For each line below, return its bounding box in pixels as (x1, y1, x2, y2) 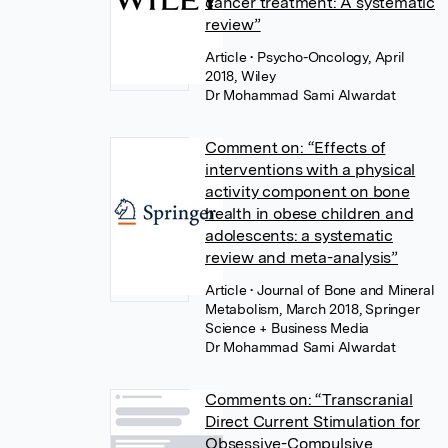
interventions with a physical (205, 160, 416, 179)
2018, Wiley (205, 68, 276, 84)
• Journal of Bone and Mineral (250, 282, 435, 298)
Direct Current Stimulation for (205, 412, 421, 431)
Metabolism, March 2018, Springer (205, 301, 420, 317)
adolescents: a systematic (205, 226, 394, 245)
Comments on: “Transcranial (205, 390, 413, 409)
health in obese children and (205, 204, 414, 223)
